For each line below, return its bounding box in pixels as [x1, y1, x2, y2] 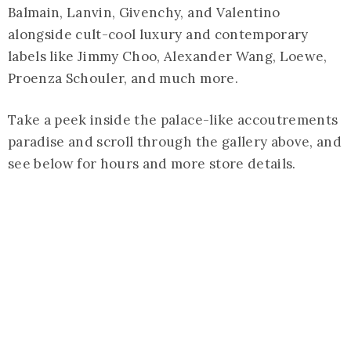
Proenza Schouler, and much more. [8, 70, 238, 88]
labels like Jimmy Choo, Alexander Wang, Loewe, [8, 48, 327, 66]
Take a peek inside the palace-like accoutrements [8, 111, 338, 129]
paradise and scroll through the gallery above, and [8, 133, 342, 151]
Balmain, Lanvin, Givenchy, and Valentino [8, 4, 280, 22]
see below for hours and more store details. [8, 155, 296, 173]
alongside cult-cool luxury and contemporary [8, 26, 309, 44]
